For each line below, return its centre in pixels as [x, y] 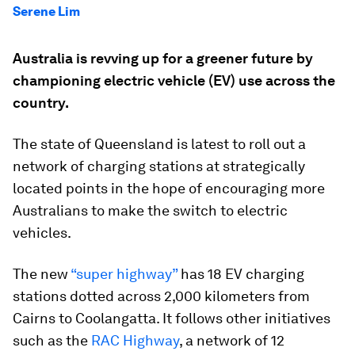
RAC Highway [135, 340]
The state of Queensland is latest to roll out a [159, 144]
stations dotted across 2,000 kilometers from [161, 296]
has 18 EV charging [241, 274]
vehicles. [42, 233]
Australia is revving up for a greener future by [163, 58]
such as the [52, 340]
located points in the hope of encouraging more [169, 188]
